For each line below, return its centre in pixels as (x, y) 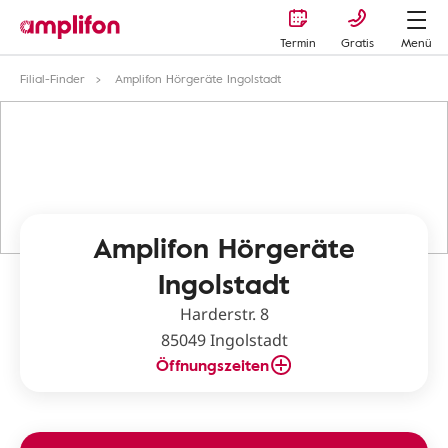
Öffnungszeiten (212, 365)
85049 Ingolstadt (224, 340)
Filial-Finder (52, 78)
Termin (298, 42)
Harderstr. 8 (224, 314)
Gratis (357, 42)
